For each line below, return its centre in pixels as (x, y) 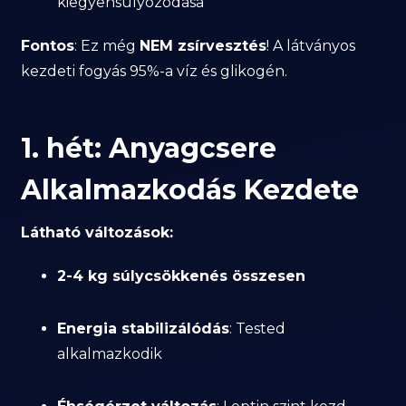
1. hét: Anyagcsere (149, 148)
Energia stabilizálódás (144, 329)
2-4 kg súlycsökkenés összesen (182, 276)
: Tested (258, 329)
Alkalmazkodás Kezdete (190, 190)
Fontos (48, 46)
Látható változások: (97, 232)
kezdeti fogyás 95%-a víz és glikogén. (155, 71)
